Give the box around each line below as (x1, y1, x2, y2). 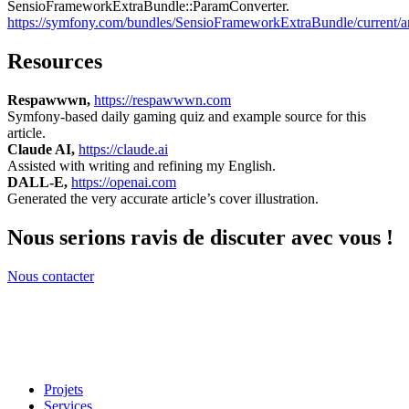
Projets (44, 382, 83, 398)
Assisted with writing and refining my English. (7, 158, 276, 174)
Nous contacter (7, 268, 94, 285)
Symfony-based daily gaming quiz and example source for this (7, 109, 366, 125)
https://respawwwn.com (94, 92, 231, 109)
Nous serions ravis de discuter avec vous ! (7, 225, 393, 250)
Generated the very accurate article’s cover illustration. (7, 191, 319, 207)
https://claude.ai (79, 142, 168, 158)
